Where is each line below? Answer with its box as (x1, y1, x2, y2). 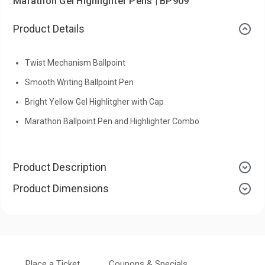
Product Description (13, 160, 106, 173)
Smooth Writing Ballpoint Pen (25, 77, 134, 87)
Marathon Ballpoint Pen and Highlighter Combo (25, 116, 199, 126)
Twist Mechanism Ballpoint (25, 57, 125, 67)
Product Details (13, 22, 85, 35)
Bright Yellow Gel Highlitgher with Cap (25, 96, 164, 106)
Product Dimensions (13, 182, 109, 195)
